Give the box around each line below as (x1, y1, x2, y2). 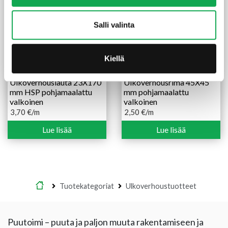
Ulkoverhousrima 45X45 (124, 77, 209, 87)
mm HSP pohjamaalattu (10, 87, 92, 97)
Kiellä (104, 53, 124, 63)
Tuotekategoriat (60, 181, 114, 190)
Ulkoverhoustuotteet (126, 181, 196, 190)
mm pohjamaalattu (124, 87, 189, 97)
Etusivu (48, 181, 72, 190)
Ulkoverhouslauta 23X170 (10, 77, 101, 87)
